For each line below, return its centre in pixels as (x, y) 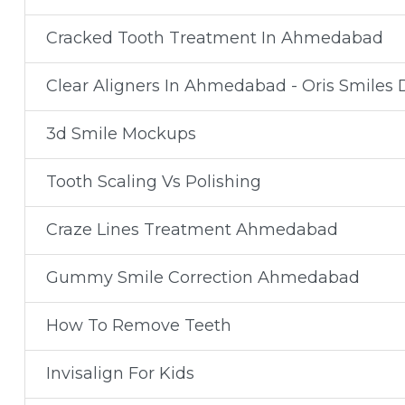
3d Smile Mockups (121, 134)
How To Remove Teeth (138, 325)
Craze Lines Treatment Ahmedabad (192, 230)
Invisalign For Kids (120, 373)
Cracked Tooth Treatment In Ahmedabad (214, 38)
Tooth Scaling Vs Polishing (153, 182)
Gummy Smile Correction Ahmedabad (202, 278)
